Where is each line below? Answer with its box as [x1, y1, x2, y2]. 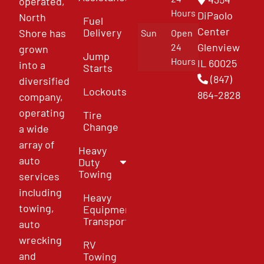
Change [83, 120, 119, 133]
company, [19, 90, 64, 103]
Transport [83, 214, 130, 227]
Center [197, 24, 230, 38]
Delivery [83, 25, 122, 39]
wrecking [19, 233, 62, 246]
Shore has [19, 26, 67, 39]
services [19, 169, 60, 183]
